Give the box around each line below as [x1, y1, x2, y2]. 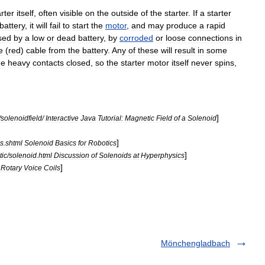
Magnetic [125, 114, 154, 122]
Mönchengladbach [161, 238, 230, 248]
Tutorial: [98, 114, 123, 122]
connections [188, 33, 233, 43]
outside [111, 8, 138, 18]
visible [60, 8, 83, 18]
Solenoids [99, 151, 131, 159]
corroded [119, 33, 153, 43]
